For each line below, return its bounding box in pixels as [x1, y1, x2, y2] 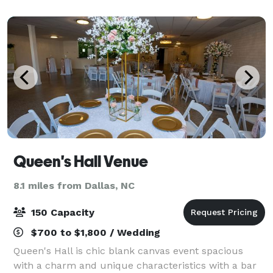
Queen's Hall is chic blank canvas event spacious [13, 244, 243, 257]
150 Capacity [28, 206, 94, 218]
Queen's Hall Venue [13, 152, 148, 171]
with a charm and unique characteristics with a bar [13, 259, 257, 271]
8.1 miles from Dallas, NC [13, 179, 135, 191]
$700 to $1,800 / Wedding [28, 226, 160, 238]
